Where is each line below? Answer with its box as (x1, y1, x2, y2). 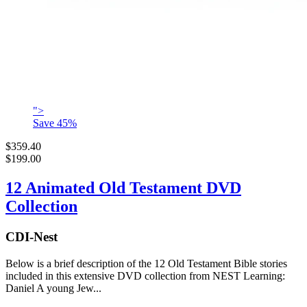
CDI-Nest (5, 229, 58, 244)
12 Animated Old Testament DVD (5, 178, 241, 197)
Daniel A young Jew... (5, 282, 101, 294)
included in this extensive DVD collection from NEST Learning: (5, 269, 285, 282)
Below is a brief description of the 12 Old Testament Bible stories (5, 257, 287, 269)
